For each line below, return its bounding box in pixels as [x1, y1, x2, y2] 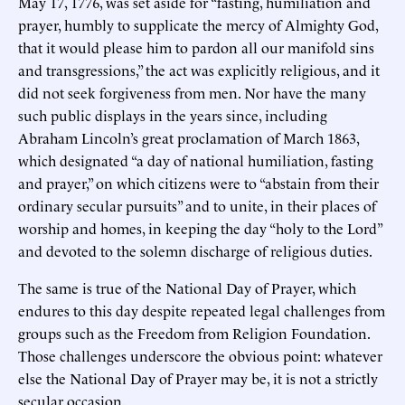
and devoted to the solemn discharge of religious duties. [18, 240, 372, 260]
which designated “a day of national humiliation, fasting [18, 149, 373, 170]
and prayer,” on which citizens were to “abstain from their [18, 172, 379, 193]
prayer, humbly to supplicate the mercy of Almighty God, [18, 14, 378, 34]
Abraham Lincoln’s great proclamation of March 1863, [18, 127, 359, 147]
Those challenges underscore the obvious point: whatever [18, 344, 382, 365]
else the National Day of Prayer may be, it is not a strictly [18, 367, 378, 388]
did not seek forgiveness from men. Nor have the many [18, 81, 366, 102]
